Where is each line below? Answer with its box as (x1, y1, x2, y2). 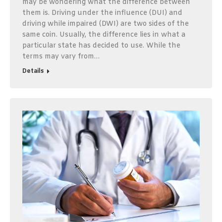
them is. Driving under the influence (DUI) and (22, 8, 182, 18)
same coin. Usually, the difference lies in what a (22, 30, 185, 40)
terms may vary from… (22, 52, 100, 61)
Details (22, 67, 44, 75)
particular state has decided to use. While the (22, 41, 180, 51)
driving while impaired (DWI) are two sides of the (22, 19, 189, 29)
